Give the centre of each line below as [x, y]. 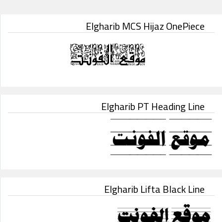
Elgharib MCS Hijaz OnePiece [145, 26]
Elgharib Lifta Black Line [154, 189]
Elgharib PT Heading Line [153, 106]
